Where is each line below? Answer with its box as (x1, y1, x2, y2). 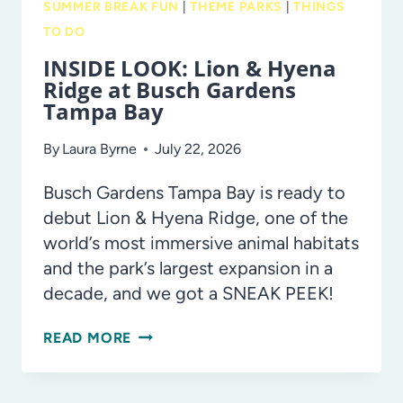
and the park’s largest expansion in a (43, 256, 333, 279)
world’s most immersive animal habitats (43, 231, 359, 254)
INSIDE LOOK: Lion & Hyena (43, 52, 336, 83)
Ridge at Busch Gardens (43, 74, 296, 104)
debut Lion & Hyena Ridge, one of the (43, 206, 348, 228)
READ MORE (43, 328, 132, 346)
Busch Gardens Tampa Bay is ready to (43, 181, 345, 203)
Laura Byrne (62, 139, 138, 157)
